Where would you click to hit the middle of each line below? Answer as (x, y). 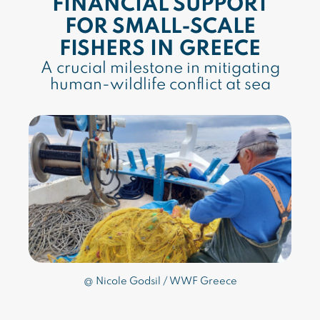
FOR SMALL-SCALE (160, 27)
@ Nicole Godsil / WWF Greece (160, 281)
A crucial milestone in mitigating (160, 69)
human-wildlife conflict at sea (160, 85)
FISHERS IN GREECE (160, 50)
